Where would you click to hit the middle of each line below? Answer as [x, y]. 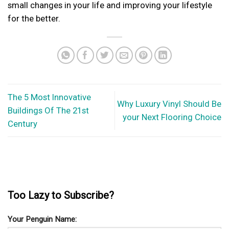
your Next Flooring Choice [172, 117]
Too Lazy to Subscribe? [61, 196]
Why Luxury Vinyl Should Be [169, 104]
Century [22, 124]
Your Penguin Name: [42, 220]
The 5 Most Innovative [49, 97]
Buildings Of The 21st [48, 111]
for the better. [34, 19]
